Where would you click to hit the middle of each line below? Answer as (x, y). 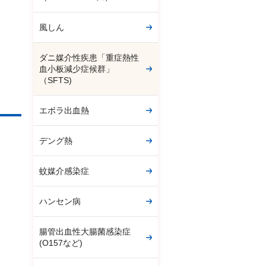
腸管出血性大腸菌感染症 (85, 232)
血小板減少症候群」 (77, 69)
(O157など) (61, 243)
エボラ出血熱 (64, 110)
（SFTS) (56, 80)
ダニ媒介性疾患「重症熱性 (89, 58)
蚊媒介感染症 (64, 171)
